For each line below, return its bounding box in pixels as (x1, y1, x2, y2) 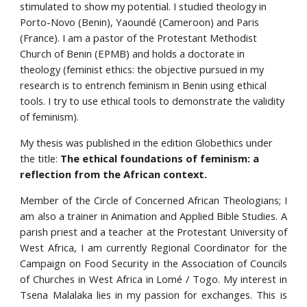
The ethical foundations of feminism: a (60, 151, 260, 165)
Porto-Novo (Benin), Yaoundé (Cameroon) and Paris (20, 14, 260, 29)
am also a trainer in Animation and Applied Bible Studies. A (20, 208, 287, 223)
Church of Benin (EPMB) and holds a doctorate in (20, 46, 245, 60)
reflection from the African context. (20, 167, 208, 181)
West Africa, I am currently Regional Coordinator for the (20, 240, 287, 254)
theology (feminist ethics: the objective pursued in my (20, 62, 265, 76)
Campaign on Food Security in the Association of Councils (20, 256, 287, 270)
